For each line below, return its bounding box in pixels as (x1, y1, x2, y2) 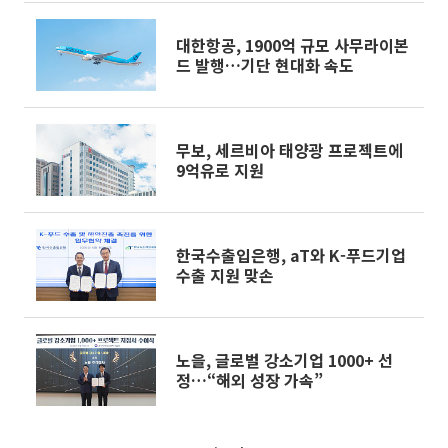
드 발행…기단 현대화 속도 (176, 53, 354, 77)
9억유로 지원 (176, 158, 264, 182)
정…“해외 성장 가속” (176, 368, 323, 392)
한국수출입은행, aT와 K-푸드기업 (176, 243, 406, 267)
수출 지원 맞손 (176, 263, 274, 287)
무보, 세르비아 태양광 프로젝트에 (176, 138, 403, 162)
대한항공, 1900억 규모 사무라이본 (176, 33, 409, 57)
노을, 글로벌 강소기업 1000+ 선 (176, 348, 393, 372)
